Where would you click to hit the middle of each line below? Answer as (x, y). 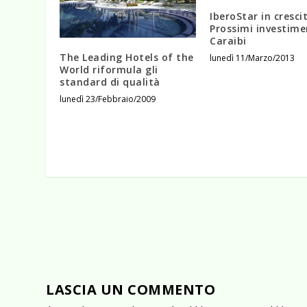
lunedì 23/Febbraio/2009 (108, 99)
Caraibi (228, 40)
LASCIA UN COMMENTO (131, 289)
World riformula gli (109, 69)
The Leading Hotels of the (127, 57)
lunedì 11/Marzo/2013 (252, 58)
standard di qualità (110, 82)
